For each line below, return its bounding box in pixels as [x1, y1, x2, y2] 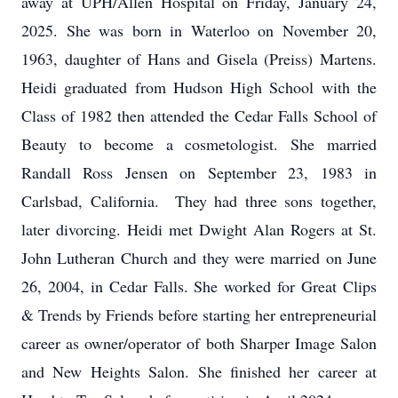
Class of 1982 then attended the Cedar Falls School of [21, 105, 377, 126]
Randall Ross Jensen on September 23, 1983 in [21, 162, 377, 183]
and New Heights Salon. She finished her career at [21, 361, 377, 382]
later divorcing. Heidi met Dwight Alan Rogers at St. [21, 219, 377, 240]
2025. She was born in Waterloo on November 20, [21, 20, 377, 41]
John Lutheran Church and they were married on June [21, 247, 377, 268]
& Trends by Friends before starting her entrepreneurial [21, 304, 377, 325]
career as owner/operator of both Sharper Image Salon [21, 332, 377, 354]
